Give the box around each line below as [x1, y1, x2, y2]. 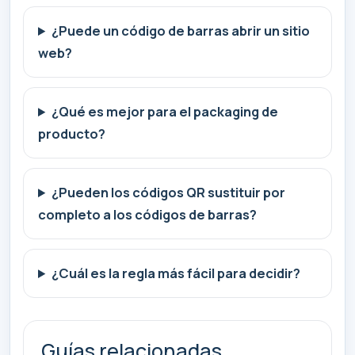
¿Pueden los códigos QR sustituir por [52, 183, 286, 202]
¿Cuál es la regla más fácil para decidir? [52, 264, 301, 283]
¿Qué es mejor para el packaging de [52, 102, 279, 121]
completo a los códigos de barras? [38, 205, 257, 224]
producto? [38, 124, 105, 143]
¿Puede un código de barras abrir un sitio [52, 21, 311, 40]
